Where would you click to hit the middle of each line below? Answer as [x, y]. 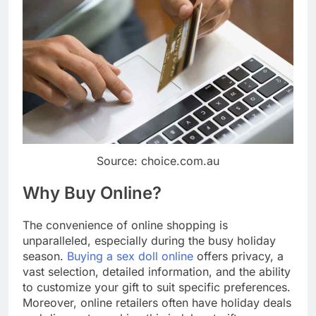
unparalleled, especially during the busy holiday [149, 240]
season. [45, 256]
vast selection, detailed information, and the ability [157, 271]
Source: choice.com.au [158, 160]
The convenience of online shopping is [125, 225]
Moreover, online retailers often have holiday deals [157, 302]
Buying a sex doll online [130, 256]
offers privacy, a [238, 256]
